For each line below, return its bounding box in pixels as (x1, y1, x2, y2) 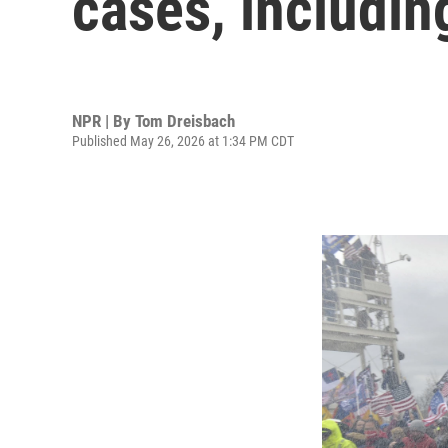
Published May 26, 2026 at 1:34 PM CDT (72, 132, 294, 149)
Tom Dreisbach (135, 110, 235, 131)
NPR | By (72, 110, 135, 131)
